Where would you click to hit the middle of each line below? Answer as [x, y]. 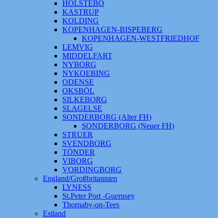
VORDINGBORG [92, 170]
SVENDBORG [87, 143]
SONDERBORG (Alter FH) [107, 117]
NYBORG [79, 64]
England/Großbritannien [80, 178]
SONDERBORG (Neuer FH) [128, 126]
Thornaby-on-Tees [91, 205]
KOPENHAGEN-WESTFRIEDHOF [141, 38]
